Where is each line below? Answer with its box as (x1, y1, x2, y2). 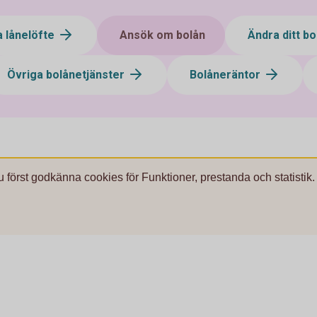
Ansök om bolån (120, 28, 205, 42)
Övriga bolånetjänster (7, 67, 127, 81)
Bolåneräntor (190, 67, 263, 81)
